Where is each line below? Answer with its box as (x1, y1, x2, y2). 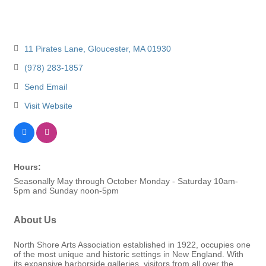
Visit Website (24, 100, 72, 110)
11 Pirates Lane (24, 43, 83, 53)
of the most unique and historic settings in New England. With (14, 249, 243, 259)
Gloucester (87, 43, 128, 53)
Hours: (14, 161, 41, 172)
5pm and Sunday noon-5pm (14, 185, 119, 195)
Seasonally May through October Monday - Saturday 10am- (14, 176, 238, 186)
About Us (14, 214, 56, 225)
